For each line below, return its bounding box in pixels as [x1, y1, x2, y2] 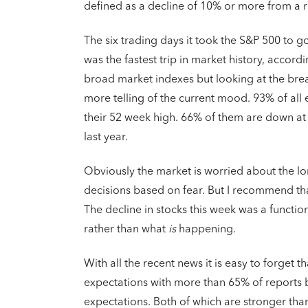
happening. [176, 223, 236, 235]
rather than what [84, 223, 166, 235]
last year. [84, 131, 128, 143]
